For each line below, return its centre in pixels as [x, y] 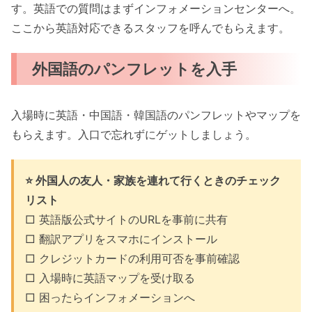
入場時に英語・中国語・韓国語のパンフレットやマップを [156, 115]
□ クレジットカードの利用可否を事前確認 [132, 258]
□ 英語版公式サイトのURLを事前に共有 [126, 219]
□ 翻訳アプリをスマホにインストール [121, 239]
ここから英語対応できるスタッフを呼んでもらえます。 [150, 28]
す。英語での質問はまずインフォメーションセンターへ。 [156, 9]
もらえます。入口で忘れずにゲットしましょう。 [134, 134]
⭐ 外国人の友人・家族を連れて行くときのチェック [153, 180]
